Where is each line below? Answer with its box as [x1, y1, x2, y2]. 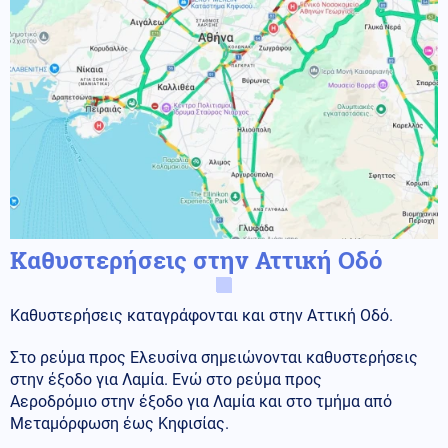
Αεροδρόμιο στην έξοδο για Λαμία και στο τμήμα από [10, 392, 392, 412]
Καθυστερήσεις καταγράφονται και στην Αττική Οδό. [10, 306, 393, 326]
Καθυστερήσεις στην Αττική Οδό [10, 244, 382, 277]
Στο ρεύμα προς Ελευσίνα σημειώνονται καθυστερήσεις [10, 348, 418, 368]
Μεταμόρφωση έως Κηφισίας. [10, 414, 229, 434]
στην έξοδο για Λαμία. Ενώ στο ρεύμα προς [10, 370, 322, 390]
